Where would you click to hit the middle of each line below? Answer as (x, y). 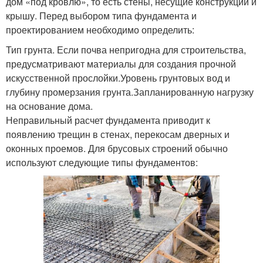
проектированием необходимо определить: (100, 29)
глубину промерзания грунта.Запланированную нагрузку (130, 92)
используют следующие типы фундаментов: (102, 162)
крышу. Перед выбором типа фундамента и (101, 15)
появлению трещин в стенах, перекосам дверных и (118, 134)
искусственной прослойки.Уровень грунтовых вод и (118, 77)
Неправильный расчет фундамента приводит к (108, 120)
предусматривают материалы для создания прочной (121, 63)
